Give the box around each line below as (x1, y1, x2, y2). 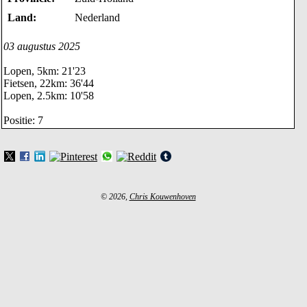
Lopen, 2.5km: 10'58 (3, 90, 94, 101)
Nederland (75, 12, 120, 23)
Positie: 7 (3, 114, 43, 126)
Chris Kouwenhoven (129, 192, 196, 201)
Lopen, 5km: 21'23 (3, 65, 86, 77)
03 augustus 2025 (3, 40, 80, 52)
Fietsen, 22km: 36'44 (3, 77, 94, 89)
